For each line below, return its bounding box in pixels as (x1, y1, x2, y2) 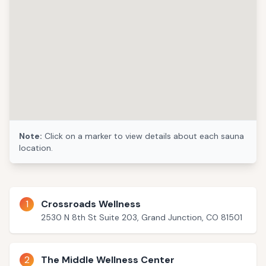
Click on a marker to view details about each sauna (42, 131, 244, 141)
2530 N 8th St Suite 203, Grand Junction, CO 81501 (41, 212, 242, 223)
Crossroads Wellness (41, 198, 141, 210)
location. (19, 142, 53, 153)
